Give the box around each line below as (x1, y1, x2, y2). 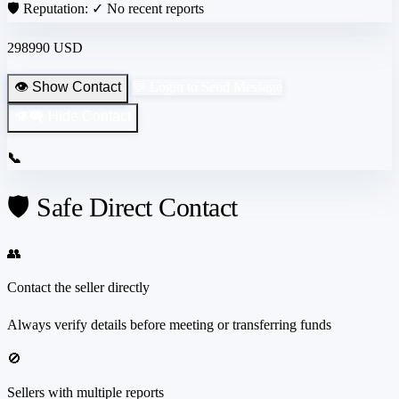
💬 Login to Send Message (132, 78, 282, 94)
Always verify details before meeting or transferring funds (7, 317, 331, 333)
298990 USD (7, 39, 83, 55)
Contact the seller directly (7, 280, 150, 296)
